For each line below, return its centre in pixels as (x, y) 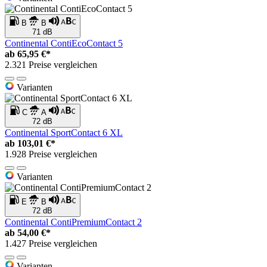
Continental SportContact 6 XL (64, 133)
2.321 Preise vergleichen (51, 65)
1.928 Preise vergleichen (51, 154)
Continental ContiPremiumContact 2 (73, 222)
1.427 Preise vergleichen (51, 244)
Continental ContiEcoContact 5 (64, 44)
